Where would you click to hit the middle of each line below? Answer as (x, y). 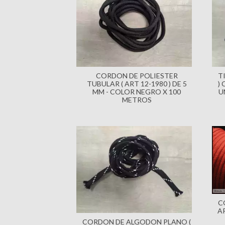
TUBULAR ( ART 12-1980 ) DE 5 (137, 83)
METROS (137, 99)
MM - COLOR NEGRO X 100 (137, 91)
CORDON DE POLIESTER (137, 75)
